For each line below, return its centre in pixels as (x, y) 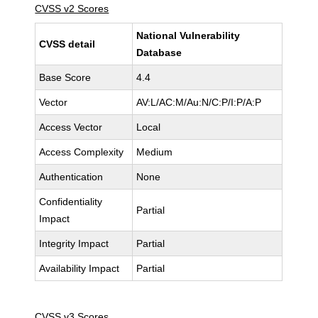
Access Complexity (82, 152)
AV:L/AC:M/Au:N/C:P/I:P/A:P (199, 102)
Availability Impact (79, 268)
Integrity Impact (74, 243)
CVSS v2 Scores (72, 9)
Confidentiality (71, 202)
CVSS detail (67, 44)
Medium (155, 152)
